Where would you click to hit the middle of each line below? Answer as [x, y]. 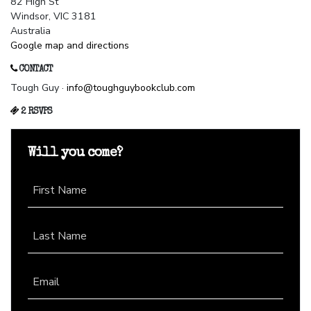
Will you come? [75, 154]
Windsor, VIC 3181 [53, 17]
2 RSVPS [35, 112]
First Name [60, 191]
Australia [31, 31]
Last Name [60, 236]
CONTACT [35, 70]
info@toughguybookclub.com [131, 88]
